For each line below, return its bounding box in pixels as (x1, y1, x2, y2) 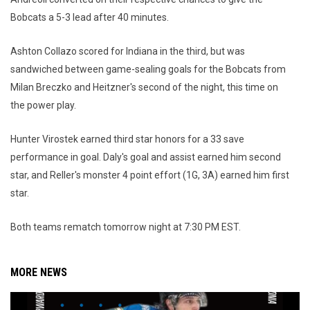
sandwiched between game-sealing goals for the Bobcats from (10, 64, 286, 75)
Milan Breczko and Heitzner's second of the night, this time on (10, 82, 278, 93)
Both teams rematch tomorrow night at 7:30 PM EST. (10, 221, 241, 232)
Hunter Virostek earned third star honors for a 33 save (10, 134, 244, 145)
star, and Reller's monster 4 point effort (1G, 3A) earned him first (10, 170, 289, 181)
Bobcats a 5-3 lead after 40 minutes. (10, 12, 169, 23)
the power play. (10, 100, 76, 111)
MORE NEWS (10, 266, 67, 279)
